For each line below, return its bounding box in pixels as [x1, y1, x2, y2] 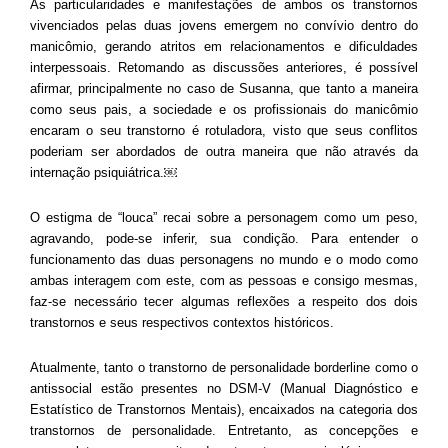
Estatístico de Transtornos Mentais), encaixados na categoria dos [30, 402, 418, 418]
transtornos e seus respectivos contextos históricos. [30, 315, 334, 331]
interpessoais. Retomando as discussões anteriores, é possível [30, 60, 418, 76]
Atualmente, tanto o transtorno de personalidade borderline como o [30, 360, 418, 376]
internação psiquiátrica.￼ [30, 165, 177, 181]
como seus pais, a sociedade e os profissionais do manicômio [30, 102, 418, 118]
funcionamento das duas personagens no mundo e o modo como [30, 252, 418, 268]
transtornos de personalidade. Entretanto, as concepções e [30, 423, 418, 439]
